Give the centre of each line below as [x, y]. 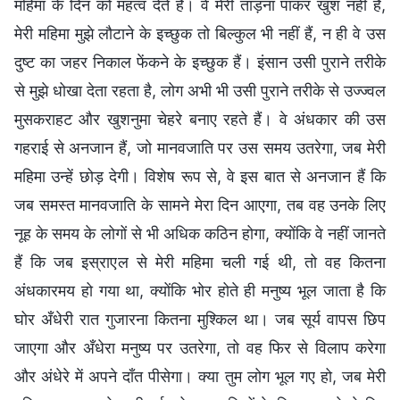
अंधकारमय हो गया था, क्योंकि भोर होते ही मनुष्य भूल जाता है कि [200, 290]
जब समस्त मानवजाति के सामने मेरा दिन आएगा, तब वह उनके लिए [200, 204]
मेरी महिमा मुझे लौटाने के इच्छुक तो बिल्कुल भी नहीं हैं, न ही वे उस [200, 33]
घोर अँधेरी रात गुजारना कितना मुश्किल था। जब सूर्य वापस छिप [200, 319]
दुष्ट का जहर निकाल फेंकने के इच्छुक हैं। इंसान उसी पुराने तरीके [200, 62]
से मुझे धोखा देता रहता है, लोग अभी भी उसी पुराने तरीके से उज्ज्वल [200, 90]
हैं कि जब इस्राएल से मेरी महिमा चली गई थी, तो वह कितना [200, 262]
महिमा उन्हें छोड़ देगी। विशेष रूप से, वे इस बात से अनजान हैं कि [200, 176]
